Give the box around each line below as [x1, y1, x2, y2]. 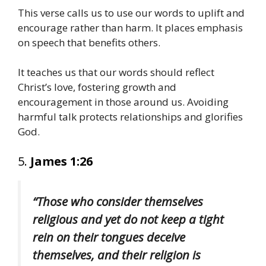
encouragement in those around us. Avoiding [18, 95, 229, 109]
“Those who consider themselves [33, 192, 203, 210]
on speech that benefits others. [18, 35, 160, 49]
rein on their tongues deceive [33, 228, 185, 245]
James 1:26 [30, 153, 93, 169]
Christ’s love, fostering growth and [18, 80, 176, 94]
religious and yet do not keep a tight [33, 210, 224, 227]
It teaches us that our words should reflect [18, 65, 214, 80]
